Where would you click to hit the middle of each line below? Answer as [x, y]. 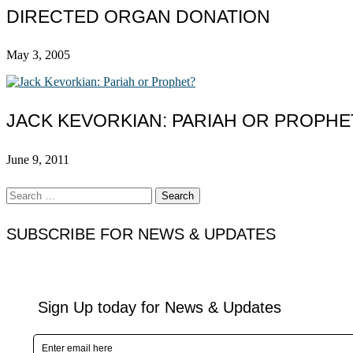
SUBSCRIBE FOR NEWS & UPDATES [141, 234]
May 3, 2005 [38, 55]
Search [22, 194]
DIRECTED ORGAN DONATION [138, 16]
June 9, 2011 [38, 159]
